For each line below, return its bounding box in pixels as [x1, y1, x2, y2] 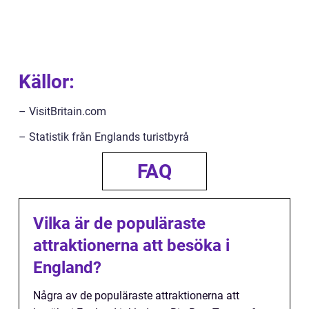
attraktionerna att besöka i [33, 235, 230, 255]
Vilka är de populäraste [33, 213, 206, 233]
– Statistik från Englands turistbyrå [19, 130, 189, 143]
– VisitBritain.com [19, 104, 106, 118]
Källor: [19, 70, 74, 93]
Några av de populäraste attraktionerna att [33, 288, 239, 302]
